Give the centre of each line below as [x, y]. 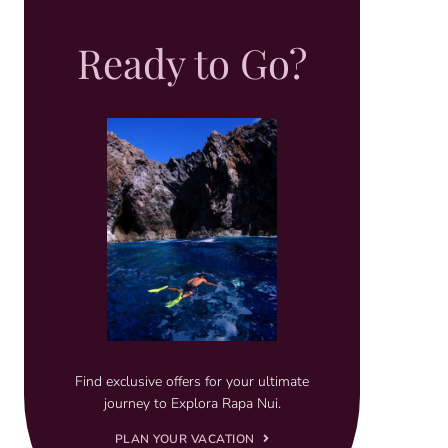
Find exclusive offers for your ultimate [192, 382]
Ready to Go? [192, 62]
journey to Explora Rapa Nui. [192, 404]
